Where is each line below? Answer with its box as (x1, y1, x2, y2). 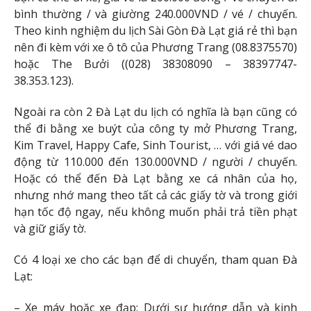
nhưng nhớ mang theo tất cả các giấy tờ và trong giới (14, 187, 297, 203)
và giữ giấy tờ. (14, 221, 86, 237)
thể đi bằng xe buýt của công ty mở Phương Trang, (14, 121, 297, 137)
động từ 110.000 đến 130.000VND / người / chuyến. (14, 154, 297, 170)
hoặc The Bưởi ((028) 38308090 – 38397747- (14, 56, 297, 72)
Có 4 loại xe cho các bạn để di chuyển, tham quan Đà (14, 252, 297, 268)
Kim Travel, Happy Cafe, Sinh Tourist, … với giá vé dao (14, 137, 297, 153)
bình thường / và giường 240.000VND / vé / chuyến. (14, 6, 297, 22)
